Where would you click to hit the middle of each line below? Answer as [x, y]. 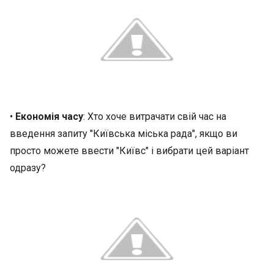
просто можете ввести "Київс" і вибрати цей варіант [129, 151]
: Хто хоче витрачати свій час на [155, 117]
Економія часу [49, 117]
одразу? [28, 168]
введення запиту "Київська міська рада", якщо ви [124, 134]
